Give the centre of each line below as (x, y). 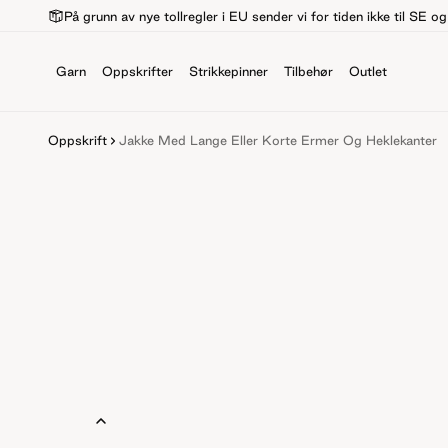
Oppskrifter (137, 70)
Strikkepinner (228, 70)
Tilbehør (308, 70)
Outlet (368, 70)
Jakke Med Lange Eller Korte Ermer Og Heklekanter (278, 140)
